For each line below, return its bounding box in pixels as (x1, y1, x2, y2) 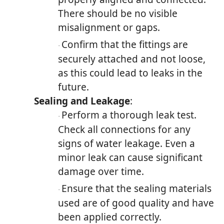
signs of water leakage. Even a (58, 136, 195, 150)
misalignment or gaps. (58, 20, 160, 34)
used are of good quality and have (58, 196, 214, 209)
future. (58, 80, 89, 93)
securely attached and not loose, (58, 52, 205, 65)
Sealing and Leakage (34, 94, 130, 107)
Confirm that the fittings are (61, 37, 188, 51)
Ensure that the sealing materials (61, 181, 211, 195)
